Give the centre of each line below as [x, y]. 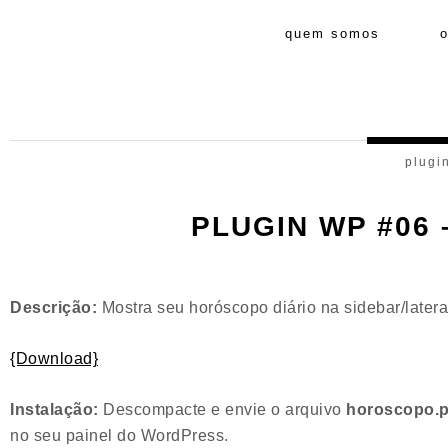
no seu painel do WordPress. [119, 435]
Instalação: [54, 409]
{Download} [54, 358]
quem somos [332, 33]
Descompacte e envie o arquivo [222, 409]
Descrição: [53, 307]
